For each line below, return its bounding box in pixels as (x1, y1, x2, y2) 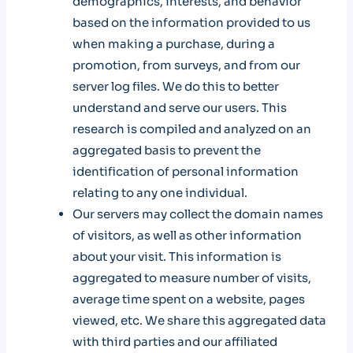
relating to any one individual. (72, 185, 247, 200)
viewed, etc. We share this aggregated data (72, 313, 326, 328)
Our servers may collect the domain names (72, 206, 323, 221)
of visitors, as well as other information (72, 228, 302, 243)
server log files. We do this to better (72, 79, 279, 94)
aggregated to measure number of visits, (72, 270, 311, 285)
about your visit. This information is (72, 249, 281, 264)
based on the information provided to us (72, 15, 310, 30)
